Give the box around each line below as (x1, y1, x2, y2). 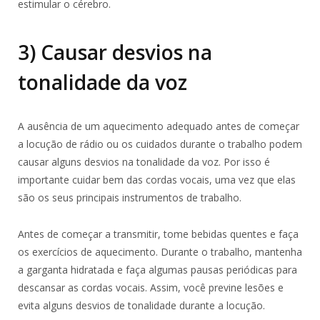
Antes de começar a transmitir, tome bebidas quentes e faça (18, 226, 299, 241)
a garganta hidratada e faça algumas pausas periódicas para (18, 262, 297, 276)
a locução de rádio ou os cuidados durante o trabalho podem (18, 136, 302, 151)
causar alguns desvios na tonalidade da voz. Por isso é (18, 154, 270, 169)
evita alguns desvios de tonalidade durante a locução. (18, 298, 265, 312)
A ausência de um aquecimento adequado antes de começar (18, 119, 299, 133)
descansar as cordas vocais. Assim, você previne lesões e (18, 280, 284, 294)
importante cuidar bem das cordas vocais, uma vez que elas (18, 172, 296, 186)
